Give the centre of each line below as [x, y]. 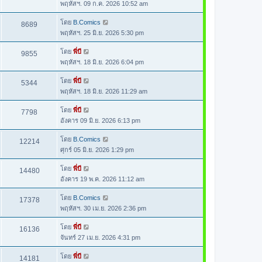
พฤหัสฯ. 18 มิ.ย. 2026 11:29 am [104, 91]
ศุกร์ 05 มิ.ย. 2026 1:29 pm [97, 150]
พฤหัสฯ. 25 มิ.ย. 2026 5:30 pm [102, 33]
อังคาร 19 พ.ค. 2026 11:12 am [102, 179]
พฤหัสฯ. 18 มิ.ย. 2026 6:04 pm [102, 62]
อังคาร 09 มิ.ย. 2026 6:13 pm [100, 120]
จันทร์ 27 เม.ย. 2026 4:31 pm [100, 237]
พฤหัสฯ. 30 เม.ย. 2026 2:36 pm [103, 208]
